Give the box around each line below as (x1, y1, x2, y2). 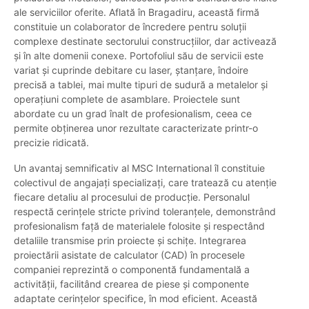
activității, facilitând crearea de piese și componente (14, 278, 249, 290)
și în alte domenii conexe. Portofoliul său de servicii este (14, 50, 263, 62)
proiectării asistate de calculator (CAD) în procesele (14, 249, 245, 261)
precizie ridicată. (14, 137, 89, 149)
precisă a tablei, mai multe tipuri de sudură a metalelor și (14, 79, 268, 91)
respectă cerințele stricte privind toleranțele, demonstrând (14, 206, 276, 218)
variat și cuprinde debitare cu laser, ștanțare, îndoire (14, 64, 248, 77)
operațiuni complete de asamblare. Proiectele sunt (14, 93, 240, 106)
